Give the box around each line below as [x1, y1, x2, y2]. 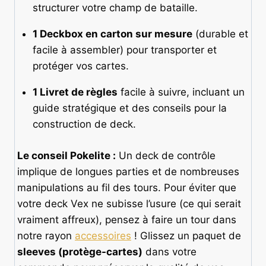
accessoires [75, 229, 131, 242]
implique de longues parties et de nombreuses [17, 165, 239, 178]
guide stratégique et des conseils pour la [32, 102, 227, 115]
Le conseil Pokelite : [17, 149, 116, 161]
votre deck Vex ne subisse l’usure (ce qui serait [17, 197, 241, 210]
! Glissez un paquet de [131, 229, 241, 242]
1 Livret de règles [32, 86, 118, 99]
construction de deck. [32, 118, 136, 131]
